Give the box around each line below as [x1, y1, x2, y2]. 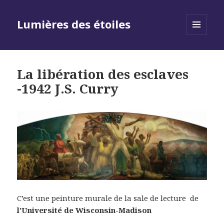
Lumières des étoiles [17, 16, 131, 32]
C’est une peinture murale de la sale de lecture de [17, 192, 199, 203]
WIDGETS [186, 51, 215, 60]
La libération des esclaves [17, 65, 189, 83]
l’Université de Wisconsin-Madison [17, 204, 152, 215]
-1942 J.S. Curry [17, 79, 119, 98]
